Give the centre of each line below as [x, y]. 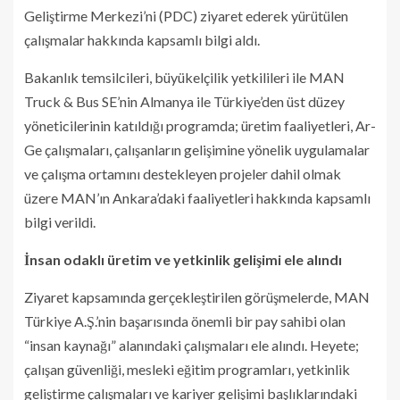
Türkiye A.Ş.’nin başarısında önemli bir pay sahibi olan [185, 321]
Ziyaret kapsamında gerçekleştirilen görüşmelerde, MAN [197, 296]
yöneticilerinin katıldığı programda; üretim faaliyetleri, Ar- [200, 125]
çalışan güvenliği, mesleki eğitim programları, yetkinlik [187, 369]
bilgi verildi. [60, 221]
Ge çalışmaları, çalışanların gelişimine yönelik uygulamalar [197, 149]
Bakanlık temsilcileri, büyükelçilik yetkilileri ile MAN [184, 77]
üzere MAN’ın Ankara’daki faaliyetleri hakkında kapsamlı [197, 197]
